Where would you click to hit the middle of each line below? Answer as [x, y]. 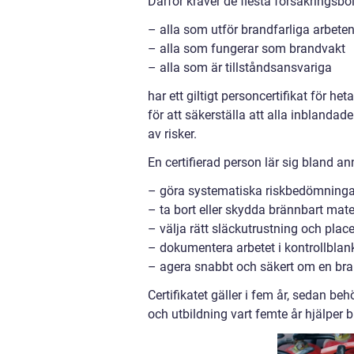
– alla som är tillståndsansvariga [240, 68]
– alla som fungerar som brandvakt [247, 49]
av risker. [172, 134]
